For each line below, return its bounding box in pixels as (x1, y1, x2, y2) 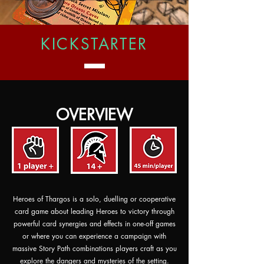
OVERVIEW (56, 105, 133, 125)
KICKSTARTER (41, 34, 148, 54)
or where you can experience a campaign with (22, 231, 166, 241)
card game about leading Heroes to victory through (14, 206, 174, 216)
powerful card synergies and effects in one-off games (13, 219, 176, 229)
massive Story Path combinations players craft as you (12, 243, 177, 253)
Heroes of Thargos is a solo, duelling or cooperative (13, 194, 176, 204)
